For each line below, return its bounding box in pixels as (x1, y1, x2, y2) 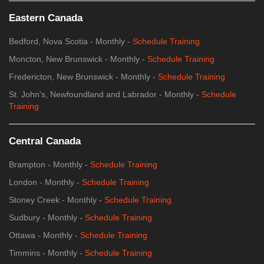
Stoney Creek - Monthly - (9, 195, 104, 205)
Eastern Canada (9, 12, 82, 24)
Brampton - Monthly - (9, 160, 90, 170)
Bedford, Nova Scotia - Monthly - (9, 37, 133, 47)
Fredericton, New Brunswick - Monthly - (9, 72, 158, 82)
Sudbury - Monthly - (9, 213, 85, 223)
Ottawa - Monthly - (9, 230, 80, 240)
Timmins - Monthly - (9, 248, 85, 258)
